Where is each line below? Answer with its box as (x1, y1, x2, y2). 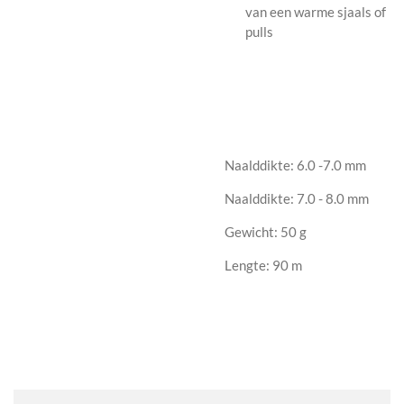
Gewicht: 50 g (225, 223, 307, 240)
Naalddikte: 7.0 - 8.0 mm (225, 189, 369, 207)
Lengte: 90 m (225, 256, 302, 273)
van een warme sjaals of (244, 3, 386, 20)
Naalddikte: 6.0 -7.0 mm (225, 156, 366, 173)
